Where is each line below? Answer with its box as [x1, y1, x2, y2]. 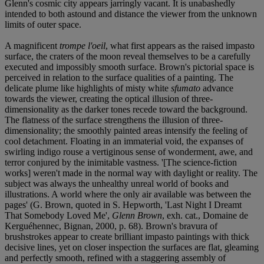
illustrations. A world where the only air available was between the [5, 189, 251, 199]
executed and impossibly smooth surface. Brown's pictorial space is [5, 61, 254, 72]
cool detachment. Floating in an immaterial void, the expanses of [5, 136, 243, 146]
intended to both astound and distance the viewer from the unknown [5, 8, 257, 19]
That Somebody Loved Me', [5, 210, 112, 220]
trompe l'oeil [60, 40, 105, 51]
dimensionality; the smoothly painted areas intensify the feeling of [5, 125, 247, 136]
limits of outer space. [5, 19, 81, 29]
